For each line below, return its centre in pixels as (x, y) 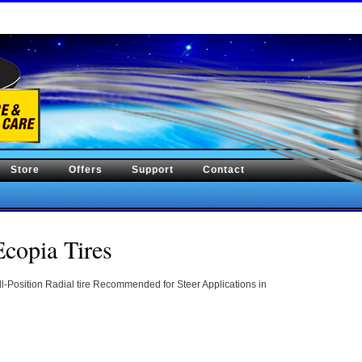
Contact (224, 170)
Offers (86, 170)
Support (153, 170)
